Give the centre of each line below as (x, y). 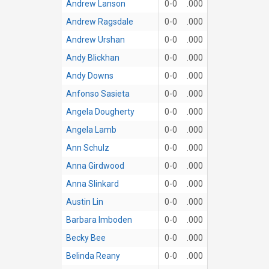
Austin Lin (84, 201)
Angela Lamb (91, 129)
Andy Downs (89, 75)
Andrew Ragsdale (99, 21)
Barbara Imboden (99, 219)
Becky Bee (86, 237)
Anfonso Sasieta (98, 93)
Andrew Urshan (95, 39)
